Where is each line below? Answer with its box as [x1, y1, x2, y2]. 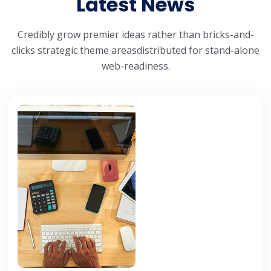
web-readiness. [101, 59, 170, 73]
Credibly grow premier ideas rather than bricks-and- [17, 27, 254, 41]
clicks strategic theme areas [11, 43, 137, 57]
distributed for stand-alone [137, 43, 260, 57]
